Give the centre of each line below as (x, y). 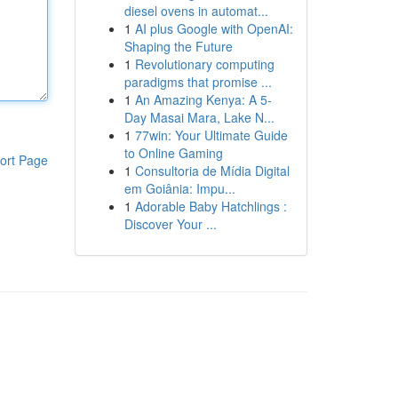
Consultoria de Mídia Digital (212, 171)
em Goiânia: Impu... (179, 188)
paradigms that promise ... (198, 82)
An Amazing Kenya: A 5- (203, 99)
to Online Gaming (173, 153)
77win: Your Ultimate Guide (211, 135)
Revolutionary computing (204, 64)
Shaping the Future (178, 46)
